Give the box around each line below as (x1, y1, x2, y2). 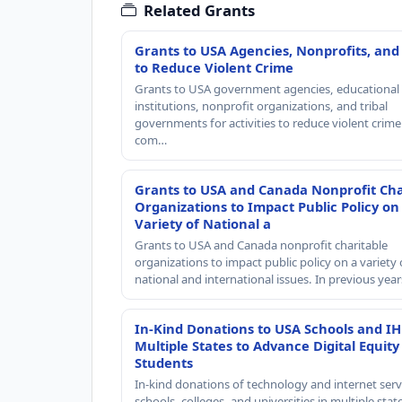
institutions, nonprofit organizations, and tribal (135, 97, 388, 114)
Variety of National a (135, 214, 271, 232)
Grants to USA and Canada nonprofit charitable (135, 236, 388, 253)
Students (135, 353, 193, 371)
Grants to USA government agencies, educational (135, 80, 399, 97)
